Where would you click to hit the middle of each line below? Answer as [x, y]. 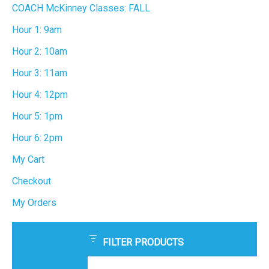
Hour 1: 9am [37, 29]
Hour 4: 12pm [40, 94]
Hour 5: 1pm [37, 116]
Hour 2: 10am [40, 51]
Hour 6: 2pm [37, 138]
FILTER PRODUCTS [143, 242]
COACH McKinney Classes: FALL [81, 8]
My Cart [28, 159]
